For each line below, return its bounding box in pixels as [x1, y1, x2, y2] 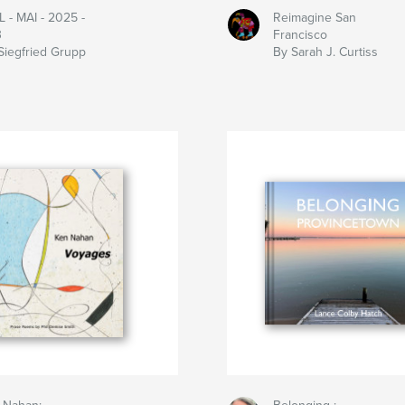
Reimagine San [273, 10, 357, 26]
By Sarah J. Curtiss [273, 44, 379, 61]
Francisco [273, 27, 328, 43]
